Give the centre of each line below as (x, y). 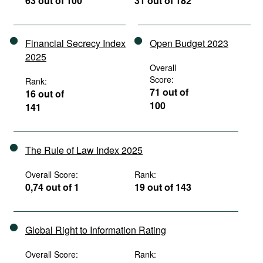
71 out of (169, 92)
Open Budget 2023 (189, 43)
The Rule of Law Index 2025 (84, 150)
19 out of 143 (163, 187)
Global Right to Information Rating (96, 230)
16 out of (45, 94)
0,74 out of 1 (52, 187)
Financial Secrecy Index (75, 43)
